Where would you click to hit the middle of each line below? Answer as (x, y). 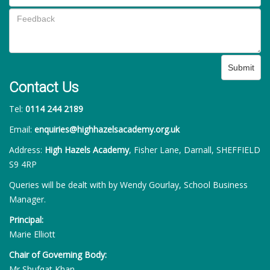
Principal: (26, 220)
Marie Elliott (32, 234)
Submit (241, 67)
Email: (22, 129)
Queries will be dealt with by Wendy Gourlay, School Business (128, 185)
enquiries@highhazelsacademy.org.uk (107, 129)
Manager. (27, 199)
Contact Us (44, 87)
